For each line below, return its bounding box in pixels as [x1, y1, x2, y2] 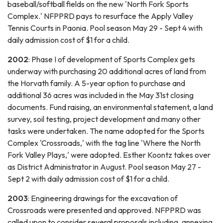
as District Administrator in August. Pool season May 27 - [7, 161, 201, 172]
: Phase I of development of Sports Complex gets [28, 54, 195, 64]
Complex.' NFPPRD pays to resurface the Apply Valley [7, 10, 193, 21]
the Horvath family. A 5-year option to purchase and [7, 78, 185, 88]
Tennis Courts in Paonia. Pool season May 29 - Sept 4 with [7, 22, 203, 33]
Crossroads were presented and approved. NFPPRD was [7, 205, 201, 215]
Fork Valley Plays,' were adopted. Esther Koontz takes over [7, 149, 211, 160]
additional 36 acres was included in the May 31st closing [7, 90, 194, 100]
